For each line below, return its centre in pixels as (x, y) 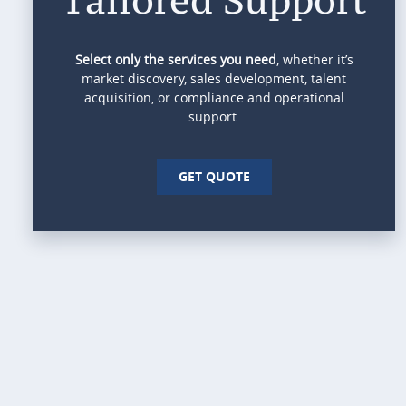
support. (214, 116)
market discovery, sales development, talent (214, 78)
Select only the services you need (175, 59)
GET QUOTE (214, 176)
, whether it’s (314, 59)
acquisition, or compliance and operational (214, 97)
